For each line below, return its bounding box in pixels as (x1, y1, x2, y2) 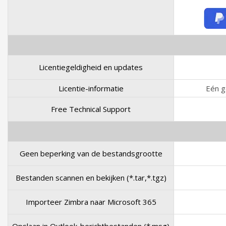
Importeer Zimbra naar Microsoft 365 (25, 197, 156, 207)
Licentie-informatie (58, 83, 124, 93)
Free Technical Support (51, 104, 131, 114)
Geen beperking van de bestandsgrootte (19, 148, 162, 158)
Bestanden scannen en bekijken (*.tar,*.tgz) (15, 173, 166, 183)
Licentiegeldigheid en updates (39, 62, 143, 72)
